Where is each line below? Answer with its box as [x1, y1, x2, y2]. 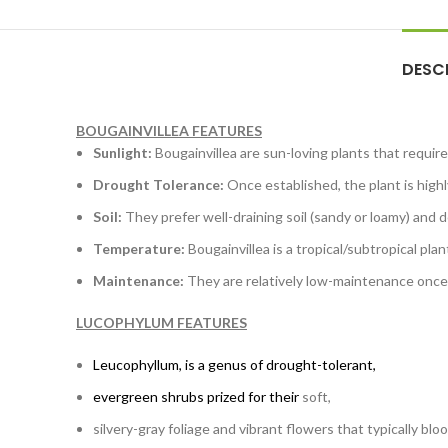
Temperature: [93, 240, 185, 257]
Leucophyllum [93, 356, 179, 373]
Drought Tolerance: [93, 176, 224, 193]
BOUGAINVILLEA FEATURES [76, 122, 262, 139]
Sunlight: [93, 144, 152, 161]
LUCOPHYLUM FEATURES [76, 314, 247, 331]
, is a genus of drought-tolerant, [179, 356, 376, 373]
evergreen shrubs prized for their [93, 388, 302, 405]
